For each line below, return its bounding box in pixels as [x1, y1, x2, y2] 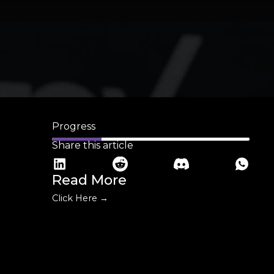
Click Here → [51, 192, 108, 204]
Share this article [51, 139, 133, 151]
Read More [51, 171, 127, 188]
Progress [51, 120, 95, 132]
